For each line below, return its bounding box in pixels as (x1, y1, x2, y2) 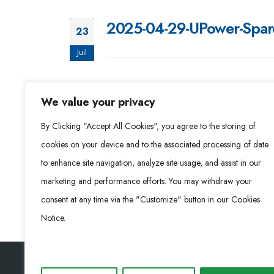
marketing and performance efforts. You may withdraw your (41, 175, 252, 187)
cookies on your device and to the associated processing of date (41, 138, 268, 150)
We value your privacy (41, 94, 155, 110)
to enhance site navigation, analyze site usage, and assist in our (41, 157, 261, 169)
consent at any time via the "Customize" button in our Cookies (41, 193, 260, 206)
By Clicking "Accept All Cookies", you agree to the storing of (41, 120, 256, 132)
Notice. (41, 212, 65, 224)
